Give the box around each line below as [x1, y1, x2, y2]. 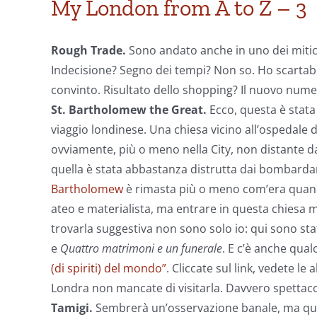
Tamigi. [51, 300, 96, 316]
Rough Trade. [51, 42, 129, 58]
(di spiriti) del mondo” [51, 260, 166, 276]
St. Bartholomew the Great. [51, 102, 209, 117]
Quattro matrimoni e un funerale [60, 241, 222, 256]
